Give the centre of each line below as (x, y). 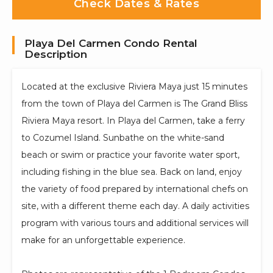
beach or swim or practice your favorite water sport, (130, 154)
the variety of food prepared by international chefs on (135, 189)
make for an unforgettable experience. (103, 240)
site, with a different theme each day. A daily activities (135, 206)
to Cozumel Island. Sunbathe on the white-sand (123, 137)
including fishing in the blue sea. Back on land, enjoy (132, 172)
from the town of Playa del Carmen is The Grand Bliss (134, 103)
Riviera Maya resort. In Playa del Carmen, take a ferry (133, 120)
